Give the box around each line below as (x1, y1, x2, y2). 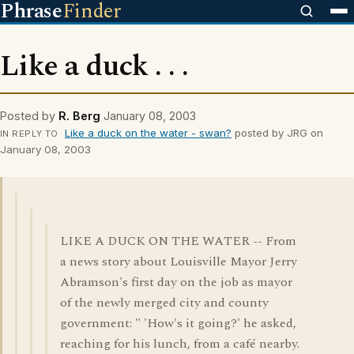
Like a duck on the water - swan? (64, 126, 232, 139)
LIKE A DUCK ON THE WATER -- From (60, 232, 296, 250)
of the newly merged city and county (60, 293, 269, 312)
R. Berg (58, 109, 100, 122)
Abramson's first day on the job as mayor (60, 273, 292, 292)
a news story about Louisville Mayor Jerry (60, 252, 297, 271)
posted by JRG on (231, 126, 323, 139)
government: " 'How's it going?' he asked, (60, 314, 296, 333)
